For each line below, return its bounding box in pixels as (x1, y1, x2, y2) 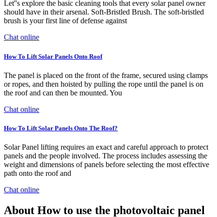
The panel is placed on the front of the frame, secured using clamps (4, 71, 208, 79)
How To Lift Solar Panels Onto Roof (4, 52, 102, 60)
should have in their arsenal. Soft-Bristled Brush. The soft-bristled (4, 8, 204, 16)
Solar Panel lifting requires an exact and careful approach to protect (4, 143, 208, 152)
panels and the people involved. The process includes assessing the (4, 152, 207, 160)
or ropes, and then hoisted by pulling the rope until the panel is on (4, 79, 203, 88)
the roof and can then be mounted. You (4, 88, 122, 97)
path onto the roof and (4, 169, 71, 178)
